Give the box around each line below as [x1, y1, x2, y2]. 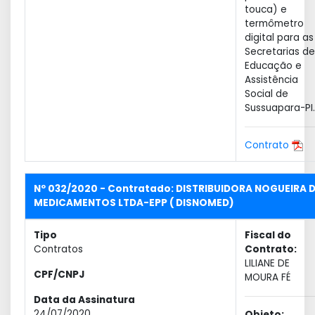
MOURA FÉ [245, 271, 290, 284]
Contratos [34, 243, 83, 256]
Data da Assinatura [34, 293, 135, 307]
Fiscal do [245, 229, 291, 242]
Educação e [245, 59, 302, 72]
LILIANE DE [245, 257, 290, 270]
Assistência [245, 73, 298, 86]
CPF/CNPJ [34, 268, 84, 281]
